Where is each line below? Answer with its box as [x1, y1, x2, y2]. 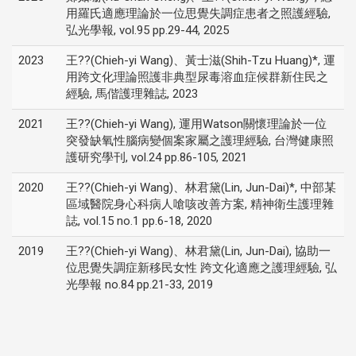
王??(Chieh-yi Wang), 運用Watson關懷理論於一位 [66, 117, 327, 131]
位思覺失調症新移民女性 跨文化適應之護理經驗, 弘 [66, 261, 337, 275]
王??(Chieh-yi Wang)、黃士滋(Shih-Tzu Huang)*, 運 [66, 53, 335, 68]
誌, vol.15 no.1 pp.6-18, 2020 [66, 214, 212, 228]
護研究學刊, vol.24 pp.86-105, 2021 [66, 150, 247, 164]
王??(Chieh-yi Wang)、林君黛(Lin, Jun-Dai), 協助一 [66, 244, 331, 258]
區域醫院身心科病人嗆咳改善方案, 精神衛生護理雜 [66, 197, 334, 211]
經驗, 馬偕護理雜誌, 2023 [66, 87, 198, 101]
